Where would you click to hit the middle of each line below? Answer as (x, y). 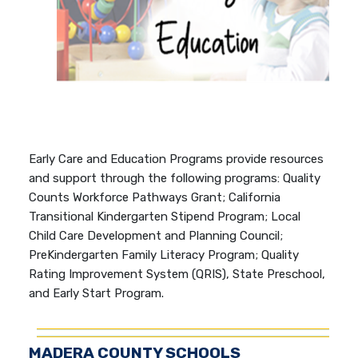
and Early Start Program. (97, 293)
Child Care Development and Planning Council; (156, 235)
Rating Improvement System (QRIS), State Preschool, (177, 274)
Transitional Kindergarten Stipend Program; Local (165, 216)
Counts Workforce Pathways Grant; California (155, 197)
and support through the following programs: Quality (175, 178)
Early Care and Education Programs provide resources (177, 159)
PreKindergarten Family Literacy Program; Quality (164, 255)
